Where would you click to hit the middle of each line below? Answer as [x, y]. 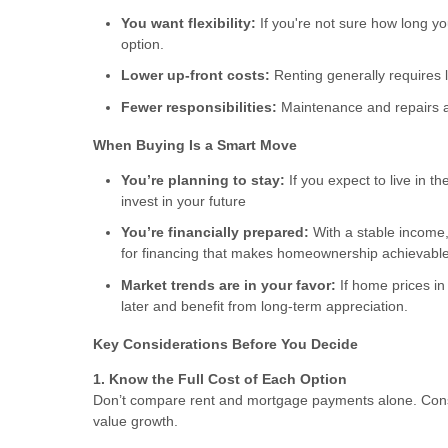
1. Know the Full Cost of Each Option [220, 378]
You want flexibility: [188, 22]
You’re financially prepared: [215, 232]
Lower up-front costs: [195, 75]
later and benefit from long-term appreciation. [264, 305]
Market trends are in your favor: [228, 284]
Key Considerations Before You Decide [225, 343]
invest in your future [183, 200]
